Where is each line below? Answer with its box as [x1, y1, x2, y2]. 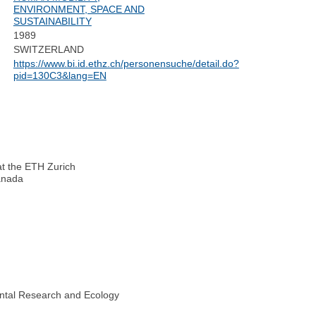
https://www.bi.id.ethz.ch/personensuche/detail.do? [13, 58, 239, 70]
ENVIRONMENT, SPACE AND [13, 4, 145, 16]
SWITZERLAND [13, 44, 84, 56]
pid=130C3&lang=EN [13, 70, 107, 82]
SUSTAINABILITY [13, 16, 92, 28]
